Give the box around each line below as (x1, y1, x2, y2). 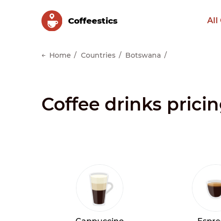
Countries (81, 50, 115, 60)
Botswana (125, 50, 161, 60)
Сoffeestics (68, 15, 117, 26)
